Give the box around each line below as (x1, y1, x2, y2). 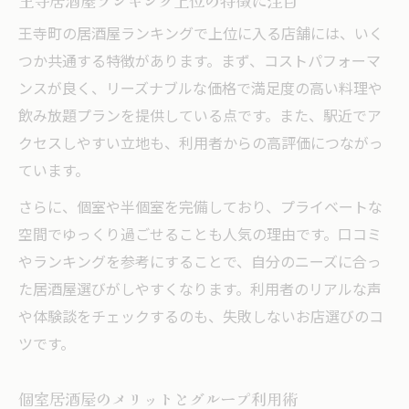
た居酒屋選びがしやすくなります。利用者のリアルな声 (18, 278, 382, 303)
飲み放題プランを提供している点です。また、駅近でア (18, 104, 382, 130)
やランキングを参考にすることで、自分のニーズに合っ (18, 250, 382, 276)
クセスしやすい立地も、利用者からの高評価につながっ (18, 131, 383, 157)
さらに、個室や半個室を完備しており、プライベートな (18, 195, 383, 221)
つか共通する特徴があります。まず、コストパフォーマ (18, 49, 381, 75)
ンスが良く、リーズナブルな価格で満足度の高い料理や (18, 77, 383, 102)
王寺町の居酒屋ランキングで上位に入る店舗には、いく (18, 22, 383, 47)
